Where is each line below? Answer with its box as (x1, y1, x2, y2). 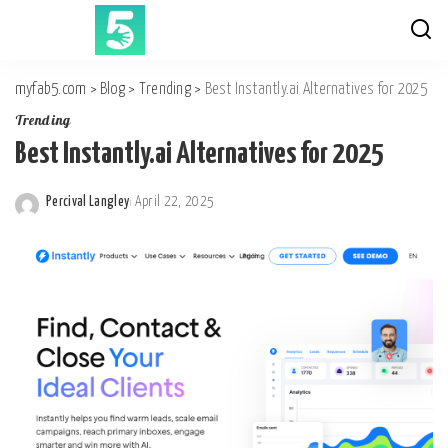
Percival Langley (46, 195, 130, 209)
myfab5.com (15, 82, 87, 97)
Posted (45, 206, 85, 220)
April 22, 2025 (134, 195, 215, 209)
